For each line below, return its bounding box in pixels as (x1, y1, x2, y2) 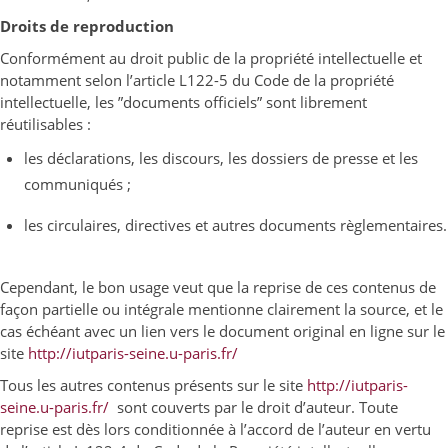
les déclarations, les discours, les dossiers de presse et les (23, 148, 418, 168)
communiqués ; (23, 174, 131, 194)
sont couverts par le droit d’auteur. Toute (109, 397, 398, 417)
